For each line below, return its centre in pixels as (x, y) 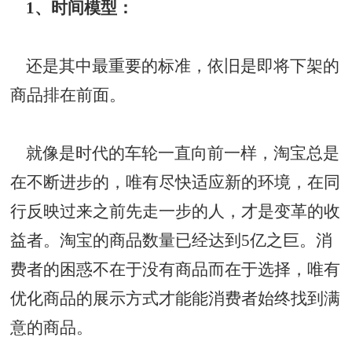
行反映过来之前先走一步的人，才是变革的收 (176, 211)
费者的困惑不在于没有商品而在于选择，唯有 (176, 269)
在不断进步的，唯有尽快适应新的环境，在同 (176, 182)
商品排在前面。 (68, 95)
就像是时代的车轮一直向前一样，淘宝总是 (175, 153)
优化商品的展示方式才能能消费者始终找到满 (176, 298)
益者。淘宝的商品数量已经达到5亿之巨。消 (172, 240)
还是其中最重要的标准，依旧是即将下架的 (175, 66)
